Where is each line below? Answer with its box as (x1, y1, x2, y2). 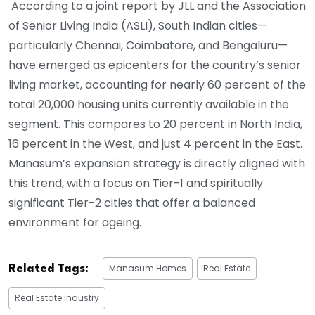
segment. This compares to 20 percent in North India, (8, 116, 302, 133)
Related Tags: (8, 263, 89, 276)
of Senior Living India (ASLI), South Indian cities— (8, 18, 267, 34)
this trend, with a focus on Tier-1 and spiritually (8, 175, 263, 192)
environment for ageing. (8, 214, 144, 231)
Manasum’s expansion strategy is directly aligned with (8, 155, 305, 172)
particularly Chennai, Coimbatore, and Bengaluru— (8, 37, 288, 54)
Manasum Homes (109, 262, 186, 275)
